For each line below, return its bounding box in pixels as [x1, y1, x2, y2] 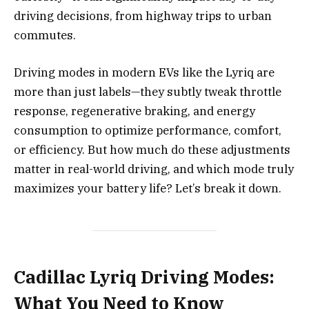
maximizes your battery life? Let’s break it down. [14, 180, 281, 196]
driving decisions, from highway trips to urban [14, 8, 272, 23]
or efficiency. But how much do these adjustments [14, 141, 290, 157]
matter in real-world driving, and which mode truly [14, 161, 294, 177]
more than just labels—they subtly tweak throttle [14, 83, 281, 99]
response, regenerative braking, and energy [14, 103, 255, 119]
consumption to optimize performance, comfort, [14, 122, 281, 138]
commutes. [14, 27, 76, 43]
